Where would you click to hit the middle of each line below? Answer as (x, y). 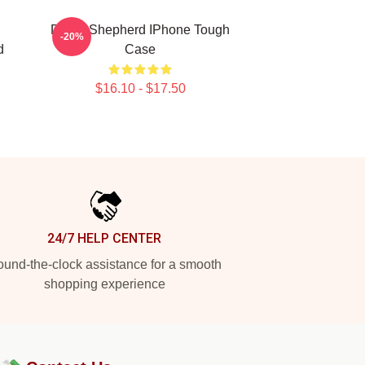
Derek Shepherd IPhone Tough (140, 30)
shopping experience (104, 284)
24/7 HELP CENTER (104, 238)
